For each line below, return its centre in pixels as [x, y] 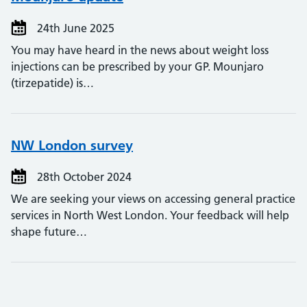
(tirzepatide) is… [52, 83]
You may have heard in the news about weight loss [140, 50]
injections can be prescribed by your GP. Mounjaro [137, 66]
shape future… [49, 232]
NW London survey [72, 145]
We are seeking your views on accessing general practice [153, 199]
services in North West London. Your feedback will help [150, 215]
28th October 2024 [83, 177]
